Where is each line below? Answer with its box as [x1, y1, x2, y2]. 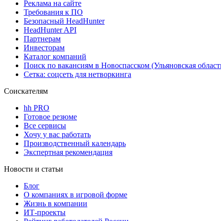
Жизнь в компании [24, 199, 87, 208]
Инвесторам [24, 43, 65, 52]
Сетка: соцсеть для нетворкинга [24, 70, 131, 78]
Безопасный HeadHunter [24, 16, 105, 25]
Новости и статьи [4, 164, 63, 173]
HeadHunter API [24, 25, 76, 34]
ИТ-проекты [24, 208, 66, 217]
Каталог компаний [24, 52, 86, 61]
